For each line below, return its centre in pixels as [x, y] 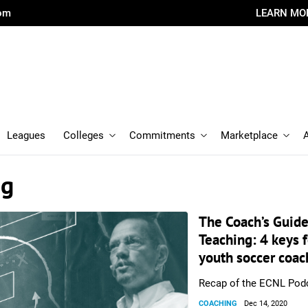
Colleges [84, 135]
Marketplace [249, 135]
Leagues [26, 135]
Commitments [162, 135]
